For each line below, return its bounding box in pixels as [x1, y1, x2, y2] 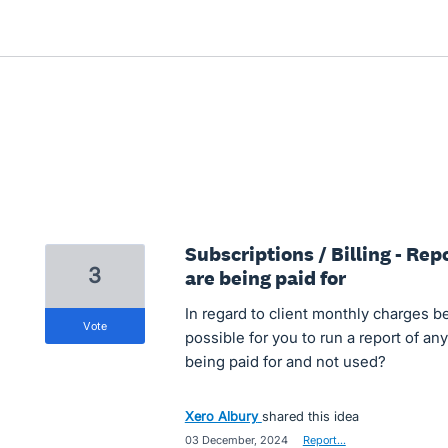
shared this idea [261, 408, 359, 424]
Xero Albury [184, 408, 258, 424]
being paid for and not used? [184, 352, 386, 371]
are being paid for [184, 265, 346, 291]
